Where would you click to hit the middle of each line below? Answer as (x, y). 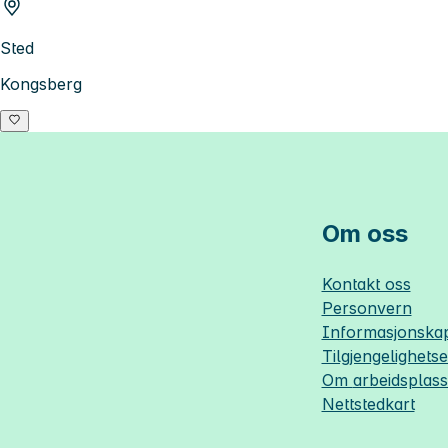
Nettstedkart (368, 403)
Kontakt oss (366, 283)
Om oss (364, 233)
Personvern (366, 307)
